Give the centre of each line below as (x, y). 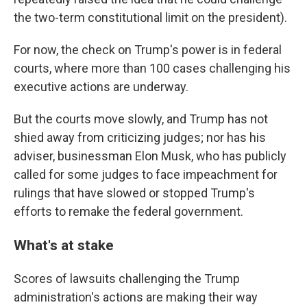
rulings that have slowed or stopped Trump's (134, 193)
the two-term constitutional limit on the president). (150, 17)
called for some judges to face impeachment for (146, 174)
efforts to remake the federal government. (128, 211)
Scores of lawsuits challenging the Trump (127, 279)
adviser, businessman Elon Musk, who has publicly (150, 156)
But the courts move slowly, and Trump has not (141, 119)
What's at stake (64, 245)
